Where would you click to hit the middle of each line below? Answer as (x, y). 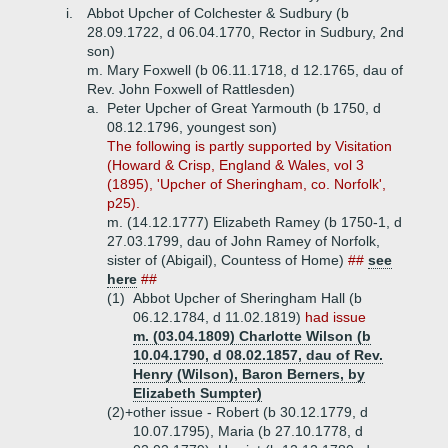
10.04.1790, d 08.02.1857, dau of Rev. (258, 355)
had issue (335, 317)
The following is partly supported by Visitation (249, 146)
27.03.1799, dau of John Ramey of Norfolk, (243, 241)
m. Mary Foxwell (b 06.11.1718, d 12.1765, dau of (245, 70)
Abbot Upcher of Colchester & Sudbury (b (218, 13)
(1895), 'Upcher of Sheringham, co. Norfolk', (246, 184)
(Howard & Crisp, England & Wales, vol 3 (235, 165)
